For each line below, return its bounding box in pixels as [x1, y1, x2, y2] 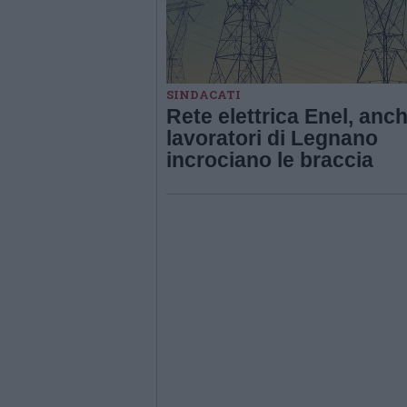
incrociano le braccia [166, 147, 373, 172]
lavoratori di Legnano [166, 125, 378, 150]
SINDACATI [166, 85, 241, 103]
